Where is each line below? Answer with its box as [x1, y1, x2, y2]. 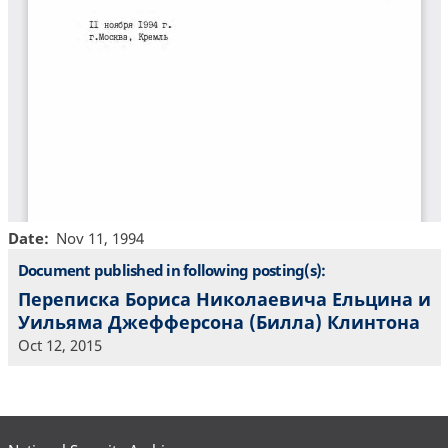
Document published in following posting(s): [17, 259, 326, 280]
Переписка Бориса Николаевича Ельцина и [17, 287, 431, 312]
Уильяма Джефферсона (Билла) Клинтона [17, 310, 420, 335]
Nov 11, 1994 [56, 227, 144, 248]
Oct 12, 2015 [17, 335, 102, 356]
